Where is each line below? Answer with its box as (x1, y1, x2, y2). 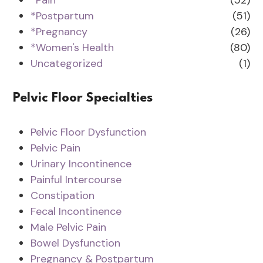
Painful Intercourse (31, 172, 122, 187)
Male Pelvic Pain (31, 220, 107, 234)
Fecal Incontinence (31, 204, 122, 218)
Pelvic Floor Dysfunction (31, 124, 147, 139)
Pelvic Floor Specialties (13, 91, 153, 104)
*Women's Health (31, 40, 114, 55)
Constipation (31, 188, 95, 203)
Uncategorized (31, 56, 103, 70)
